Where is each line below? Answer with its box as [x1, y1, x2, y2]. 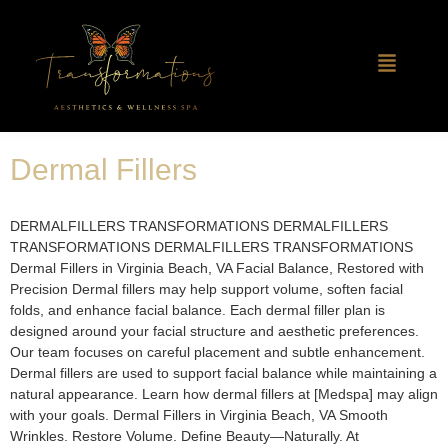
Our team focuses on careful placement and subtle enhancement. [10, 344, 425, 361]
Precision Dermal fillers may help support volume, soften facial [10, 281, 403, 298]
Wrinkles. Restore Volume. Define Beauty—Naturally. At [10, 428, 359, 445]
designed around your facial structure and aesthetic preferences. [10, 323, 419, 340]
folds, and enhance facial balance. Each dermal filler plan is [10, 302, 385, 319]
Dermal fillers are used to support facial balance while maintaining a [10, 365, 437, 382]
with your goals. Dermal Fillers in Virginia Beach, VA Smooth [10, 407, 388, 424]
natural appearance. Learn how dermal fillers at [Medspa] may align [10, 386, 438, 403]
